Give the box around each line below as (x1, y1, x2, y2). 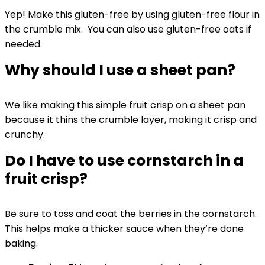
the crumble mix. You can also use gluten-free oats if (5, 22, 251, 36)
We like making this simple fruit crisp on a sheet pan (5, 98, 245, 112)
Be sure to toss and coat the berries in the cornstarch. (5, 207, 257, 221)
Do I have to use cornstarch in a (5, 150, 244, 171)
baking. (5, 237, 43, 250)
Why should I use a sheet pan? (5, 60, 235, 80)
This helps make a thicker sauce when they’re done (5, 222, 244, 235)
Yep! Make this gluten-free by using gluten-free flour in (5, 8, 260, 21)
